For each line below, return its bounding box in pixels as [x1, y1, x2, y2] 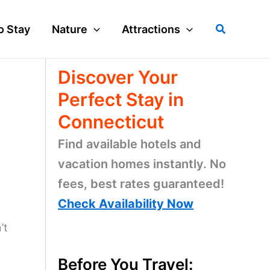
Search [215, 20, 251, 34]
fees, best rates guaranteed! [58, 177, 224, 191]
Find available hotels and [58, 137, 201, 151]
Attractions [122, 22, 181, 36]
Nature [52, 22, 88, 36]
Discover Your [58, 66, 178, 88]
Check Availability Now [58, 196, 193, 211]
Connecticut [58, 111, 164, 133]
